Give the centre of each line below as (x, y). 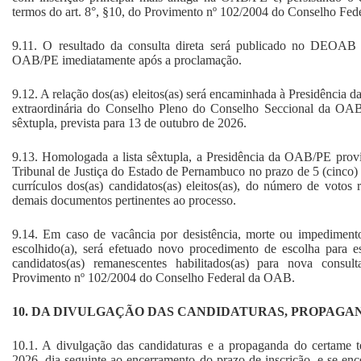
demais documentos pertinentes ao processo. (124, 200)
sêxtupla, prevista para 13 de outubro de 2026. (129, 122)
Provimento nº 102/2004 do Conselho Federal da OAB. (154, 277)
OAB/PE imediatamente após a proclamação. (127, 60)
